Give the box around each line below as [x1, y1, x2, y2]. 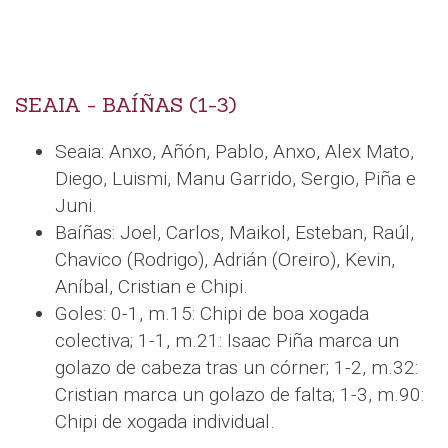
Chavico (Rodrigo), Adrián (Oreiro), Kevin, [55, 248, 395, 272]
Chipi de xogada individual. [55, 410, 275, 434]
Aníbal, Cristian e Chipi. [55, 275, 248, 299]
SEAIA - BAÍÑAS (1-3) [15, 92, 236, 119]
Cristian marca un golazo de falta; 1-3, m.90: [55, 383, 424, 407]
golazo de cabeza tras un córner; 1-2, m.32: [55, 356, 418, 380]
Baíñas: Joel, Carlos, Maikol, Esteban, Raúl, [55, 221, 414, 245]
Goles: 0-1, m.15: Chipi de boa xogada [55, 302, 369, 326]
